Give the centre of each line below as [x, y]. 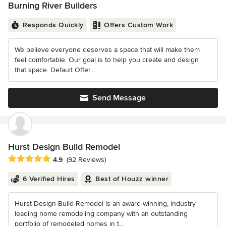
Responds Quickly [53, 25]
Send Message [119, 98]
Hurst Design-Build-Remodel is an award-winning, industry [105, 203]
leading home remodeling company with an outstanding [101, 213]
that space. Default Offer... [55, 70]
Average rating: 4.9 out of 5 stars [65, 159]
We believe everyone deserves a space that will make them [107, 50]
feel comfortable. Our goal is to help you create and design [107, 60]
